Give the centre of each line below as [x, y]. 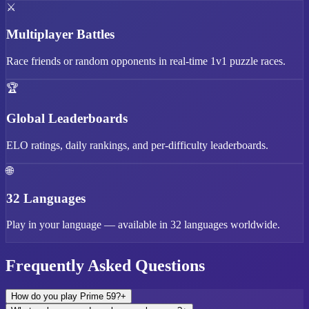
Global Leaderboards [67, 119]
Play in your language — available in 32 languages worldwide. [143, 225]
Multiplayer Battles [60, 34]
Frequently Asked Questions [105, 266]
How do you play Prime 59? [66, 297]
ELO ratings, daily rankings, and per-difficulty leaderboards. [137, 145]
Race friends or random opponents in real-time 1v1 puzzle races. [146, 61]
